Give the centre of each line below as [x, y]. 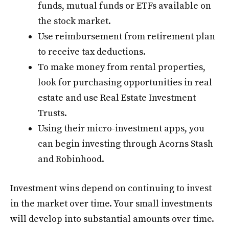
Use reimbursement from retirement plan [127, 37]
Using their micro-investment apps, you [121, 129]
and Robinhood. [71, 159]
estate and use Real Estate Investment [117, 98]
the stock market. [74, 21]
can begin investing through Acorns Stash [125, 144]
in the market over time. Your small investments [111, 204]
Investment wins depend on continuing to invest [111, 189]
